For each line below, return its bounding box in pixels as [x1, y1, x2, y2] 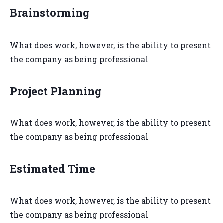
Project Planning [10, 83, 102, 98]
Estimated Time [10, 161, 95, 176]
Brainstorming [10, 5, 90, 20]
